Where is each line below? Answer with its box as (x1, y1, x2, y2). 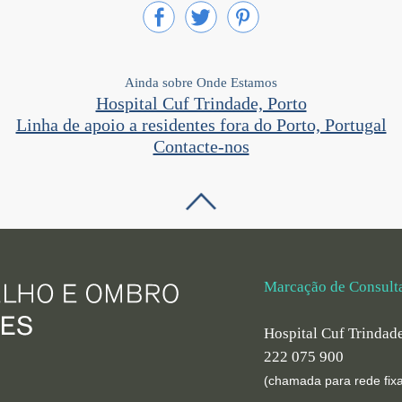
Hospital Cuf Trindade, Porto (95, 93, 307, 114)
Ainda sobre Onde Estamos (125, 75, 277, 91)
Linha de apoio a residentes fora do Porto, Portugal (15, 115, 387, 135)
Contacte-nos (153, 136, 249, 157)
